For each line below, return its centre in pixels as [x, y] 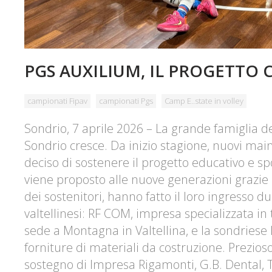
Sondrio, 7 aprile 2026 [84, 128]
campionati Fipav [57, 100]
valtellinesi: [56, 213]
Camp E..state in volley [204, 100]
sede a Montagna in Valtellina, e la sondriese [147, 230]
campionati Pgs [126, 100]
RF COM [109, 213]
